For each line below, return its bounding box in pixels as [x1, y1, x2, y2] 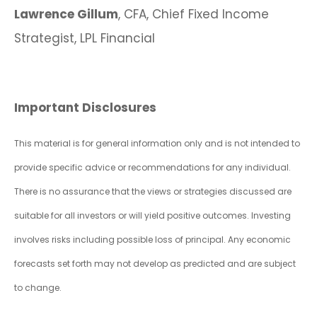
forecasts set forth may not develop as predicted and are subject [14, 258, 296, 270]
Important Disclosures [14, 99, 156, 117]
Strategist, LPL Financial [14, 30, 155, 47]
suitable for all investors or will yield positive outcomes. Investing [14, 209, 291, 222]
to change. [14, 282, 62, 294]
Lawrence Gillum [14, 6, 118, 23]
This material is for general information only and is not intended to [14, 137, 300, 150]
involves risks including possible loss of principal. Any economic [14, 234, 291, 246]
